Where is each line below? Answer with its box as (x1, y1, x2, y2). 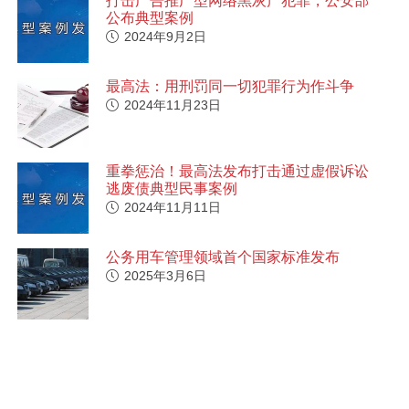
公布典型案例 (105, 9, 194, 26)
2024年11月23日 (123, 97, 221, 112)
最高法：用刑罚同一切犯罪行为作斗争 (105, 78, 354, 94)
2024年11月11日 (123, 200, 221, 215)
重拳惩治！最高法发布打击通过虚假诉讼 (105, 163, 369, 180)
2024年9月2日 (123, 28, 206, 44)
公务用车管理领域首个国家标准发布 (105, 249, 340, 266)
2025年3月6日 (123, 268, 206, 284)
